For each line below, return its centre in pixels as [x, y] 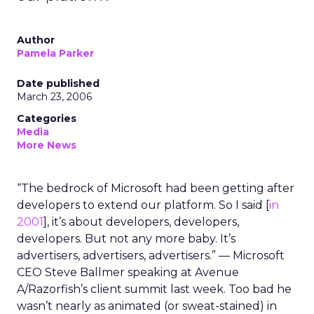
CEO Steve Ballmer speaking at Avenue [128, 272]
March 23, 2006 [54, 97]
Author [36, 40]
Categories [47, 118]
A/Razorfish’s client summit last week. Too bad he [154, 289]
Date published [58, 83]
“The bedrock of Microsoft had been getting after [156, 188]
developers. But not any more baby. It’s [126, 239]
